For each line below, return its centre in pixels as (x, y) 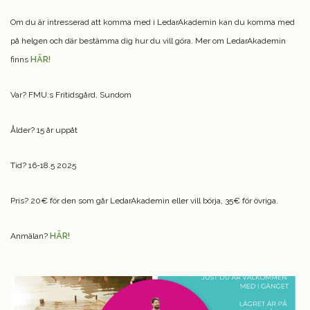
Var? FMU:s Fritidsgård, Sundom (71, 94)
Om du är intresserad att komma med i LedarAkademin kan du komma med (153, 22)
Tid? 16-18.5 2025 (43, 165)
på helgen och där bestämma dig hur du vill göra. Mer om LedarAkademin (148, 40)
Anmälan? (30, 236)
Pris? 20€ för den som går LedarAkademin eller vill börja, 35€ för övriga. (144, 200)
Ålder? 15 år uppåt (44, 130)
